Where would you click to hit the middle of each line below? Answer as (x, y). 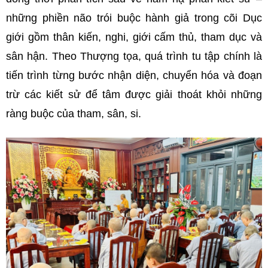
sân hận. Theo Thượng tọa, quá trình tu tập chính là (134, 56)
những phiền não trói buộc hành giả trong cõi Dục (134, 18)
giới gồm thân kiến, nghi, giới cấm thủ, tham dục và (134, 37)
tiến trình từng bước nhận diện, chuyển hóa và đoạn (134, 75)
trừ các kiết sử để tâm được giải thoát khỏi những (134, 95)
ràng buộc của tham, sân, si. (74, 114)
